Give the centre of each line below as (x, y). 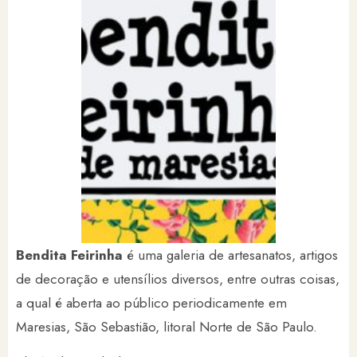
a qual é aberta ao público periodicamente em (151, 303)
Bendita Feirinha (71, 255)
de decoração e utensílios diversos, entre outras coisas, (178, 279)
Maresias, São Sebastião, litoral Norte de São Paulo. (167, 327)
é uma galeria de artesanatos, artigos (232, 255)
